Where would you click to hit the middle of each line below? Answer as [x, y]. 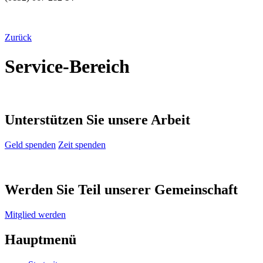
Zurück [18, 38]
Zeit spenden [82, 145]
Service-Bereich [67, 66]
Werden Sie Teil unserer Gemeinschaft [121, 190]
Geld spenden [30, 145]
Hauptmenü [41, 239]
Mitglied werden [35, 214]
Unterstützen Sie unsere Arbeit [97, 120]
